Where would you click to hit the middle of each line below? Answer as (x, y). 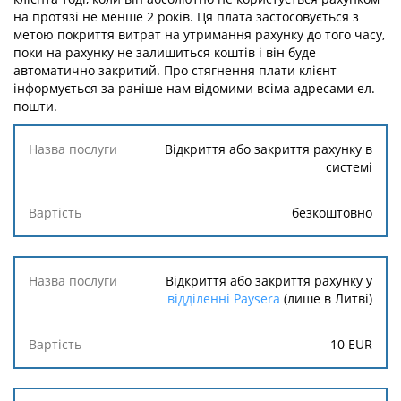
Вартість (56, 211)
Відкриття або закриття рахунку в (269, 149)
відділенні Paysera (224, 299)
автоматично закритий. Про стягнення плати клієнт (175, 70)
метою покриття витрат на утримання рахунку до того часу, (199, 34)
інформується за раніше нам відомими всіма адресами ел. (194, 88)
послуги (53, 166)
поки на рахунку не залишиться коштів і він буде (165, 52)
